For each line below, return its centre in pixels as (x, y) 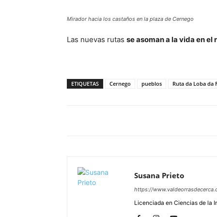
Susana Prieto (159, 176)
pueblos (152, 84)
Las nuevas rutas (97, 40)
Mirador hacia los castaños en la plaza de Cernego (130, 19)
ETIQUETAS (85, 84)
